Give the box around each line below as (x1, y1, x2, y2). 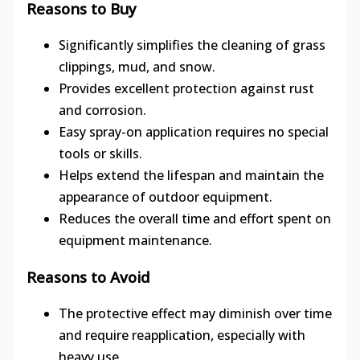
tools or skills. (58, 144, 142, 162)
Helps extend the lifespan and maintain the (58, 166, 324, 184)
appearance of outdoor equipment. (58, 187, 272, 206)
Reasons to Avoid (26, 267, 150, 288)
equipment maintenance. (58, 231, 212, 249)
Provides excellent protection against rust (58, 79, 314, 97)
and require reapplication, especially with (58, 326, 305, 345)
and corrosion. (58, 100, 146, 119)
